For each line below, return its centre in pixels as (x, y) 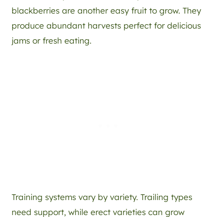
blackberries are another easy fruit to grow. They (106, 11)
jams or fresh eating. (52, 41)
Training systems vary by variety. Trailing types (102, 197)
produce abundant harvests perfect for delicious (106, 26)
